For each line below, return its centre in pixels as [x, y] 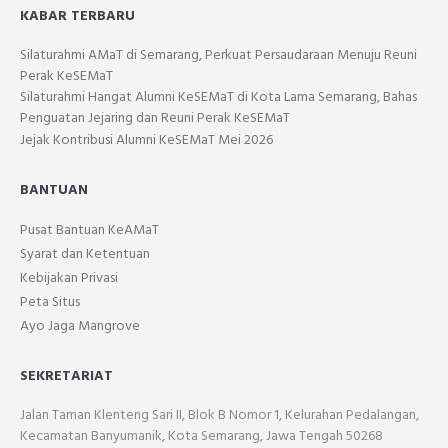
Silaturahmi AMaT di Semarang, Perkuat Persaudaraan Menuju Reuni [218, 55]
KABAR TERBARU [77, 16]
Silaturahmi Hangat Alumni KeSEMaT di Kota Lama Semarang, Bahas [218, 97]
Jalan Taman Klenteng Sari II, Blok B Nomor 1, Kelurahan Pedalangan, [219, 415]
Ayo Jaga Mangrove [80, 327]
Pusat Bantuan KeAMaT [89, 231]
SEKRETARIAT [66, 376]
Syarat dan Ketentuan [85, 255]
